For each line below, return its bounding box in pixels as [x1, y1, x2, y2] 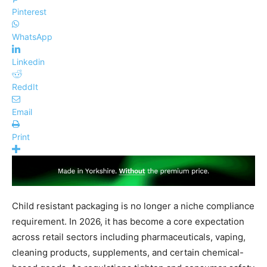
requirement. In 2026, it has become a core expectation [12, 215, 244, 227]
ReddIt [12, 82, 38, 92]
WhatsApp [12, 32, 52, 42]
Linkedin [12, 57, 45, 67]
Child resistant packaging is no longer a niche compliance [12, 200, 254, 212]
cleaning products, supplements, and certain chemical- [12, 246, 244, 258]
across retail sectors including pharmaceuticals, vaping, [12, 231, 246, 243]
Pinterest [12, 7, 46, 17]
